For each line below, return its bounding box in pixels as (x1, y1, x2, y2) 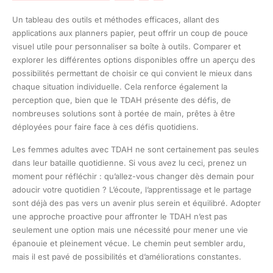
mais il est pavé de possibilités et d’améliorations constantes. (12, 251, 241, 261)
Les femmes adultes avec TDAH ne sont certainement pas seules (12, 144, 259, 154)
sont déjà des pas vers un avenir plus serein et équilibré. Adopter (12, 197, 261, 208)
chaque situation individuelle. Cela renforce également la (12, 81, 227, 91)
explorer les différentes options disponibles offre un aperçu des (12, 54, 255, 65)
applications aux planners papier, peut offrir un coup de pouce (12, 27, 248, 38)
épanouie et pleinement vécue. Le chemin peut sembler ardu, (12, 238, 246, 248)
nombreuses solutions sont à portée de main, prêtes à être (12, 108, 235, 118)
